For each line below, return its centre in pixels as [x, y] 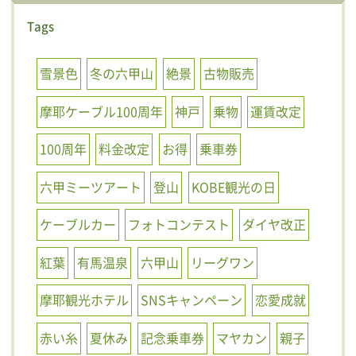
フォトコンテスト [179, 224]
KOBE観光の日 [233, 186]
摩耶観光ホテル [84, 300]
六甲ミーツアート [90, 186]
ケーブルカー [77, 224]
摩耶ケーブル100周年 [101, 111]
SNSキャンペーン [192, 300]
